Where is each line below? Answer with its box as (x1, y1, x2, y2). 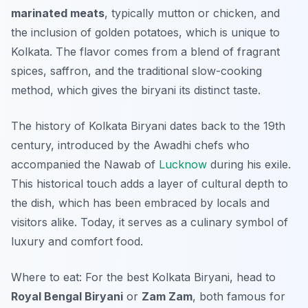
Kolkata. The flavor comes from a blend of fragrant (11, 45, 280, 59)
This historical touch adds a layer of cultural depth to (11, 177, 288, 191)
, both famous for (192, 289, 285, 304)
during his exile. (207, 157, 291, 172)
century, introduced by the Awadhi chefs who (11, 138, 250, 153)
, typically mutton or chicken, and (104, 6, 280, 21)
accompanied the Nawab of (11, 157, 159, 172)
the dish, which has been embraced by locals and (11, 196, 269, 210)
